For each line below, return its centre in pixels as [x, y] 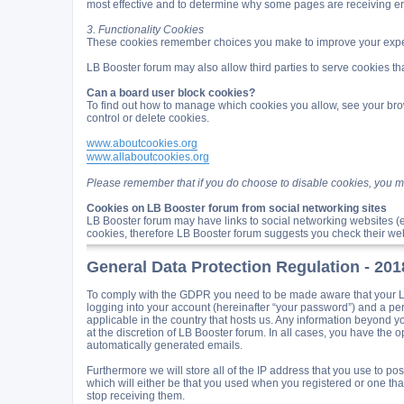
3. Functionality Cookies [145, 29]
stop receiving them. [136, 395]
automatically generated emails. [165, 345]
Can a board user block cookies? [171, 92]
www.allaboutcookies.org [148, 156]
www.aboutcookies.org [142, 143]
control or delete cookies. [148, 118]
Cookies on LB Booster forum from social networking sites [237, 208]
